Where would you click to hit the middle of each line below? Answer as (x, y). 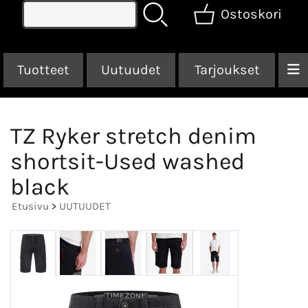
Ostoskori (251, 14)
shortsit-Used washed (128, 161)
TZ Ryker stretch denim (133, 136)
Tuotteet (43, 69)
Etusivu (30, 206)
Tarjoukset (227, 69)
